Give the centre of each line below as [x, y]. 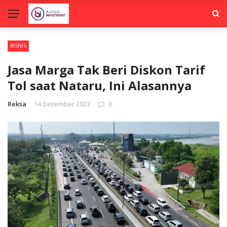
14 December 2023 [62, 104]
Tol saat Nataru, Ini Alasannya [100, 85]
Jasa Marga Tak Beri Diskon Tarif [106, 70]
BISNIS [18, 46]
